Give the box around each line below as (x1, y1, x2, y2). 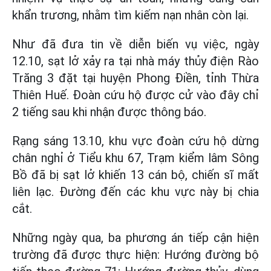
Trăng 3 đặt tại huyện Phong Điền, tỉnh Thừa (12, 71, 259, 85)
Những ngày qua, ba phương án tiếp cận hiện (12, 230, 259, 245)
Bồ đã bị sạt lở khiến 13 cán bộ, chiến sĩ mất (12, 168, 259, 182)
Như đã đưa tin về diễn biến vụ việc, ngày (12, 37, 259, 51)
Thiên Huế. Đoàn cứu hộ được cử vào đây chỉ (12, 88, 259, 102)
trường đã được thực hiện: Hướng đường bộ (12, 247, 259, 262)
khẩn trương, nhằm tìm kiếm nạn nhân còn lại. (12, 8, 249, 22)
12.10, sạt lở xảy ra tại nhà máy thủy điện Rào (12, 54, 259, 68)
